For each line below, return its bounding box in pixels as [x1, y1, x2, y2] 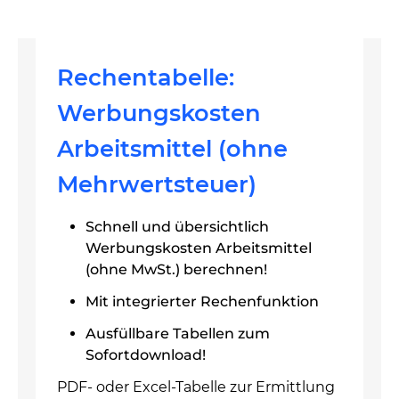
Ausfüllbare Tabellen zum [85, 324, 270, 342]
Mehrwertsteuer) [57, 169, 256, 198]
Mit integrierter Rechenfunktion [85, 292, 319, 310]
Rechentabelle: [57, 62, 234, 91]
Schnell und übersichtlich [85, 217, 269, 235]
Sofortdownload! [85, 346, 206, 363]
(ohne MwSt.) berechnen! [85, 260, 267, 278]
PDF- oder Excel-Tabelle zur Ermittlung [57, 378, 335, 395]
